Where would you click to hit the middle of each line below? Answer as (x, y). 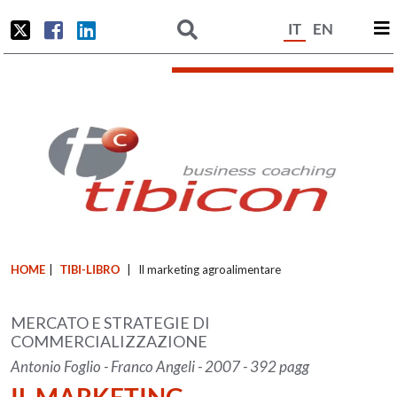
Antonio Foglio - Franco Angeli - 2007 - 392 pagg (160, 366)
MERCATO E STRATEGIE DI (111, 323)
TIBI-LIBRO (90, 269)
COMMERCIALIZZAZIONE (109, 341)
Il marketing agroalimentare (210, 269)
